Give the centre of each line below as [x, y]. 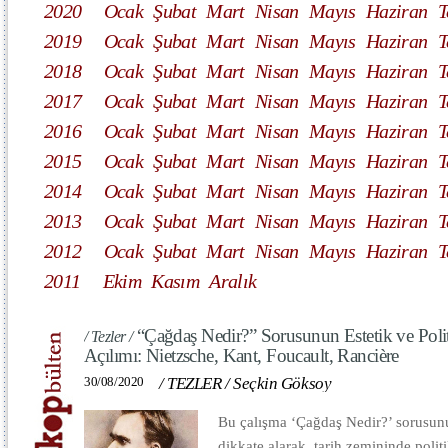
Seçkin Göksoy [282, 383]
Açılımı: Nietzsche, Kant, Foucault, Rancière [241, 355]
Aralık [233, 281]
